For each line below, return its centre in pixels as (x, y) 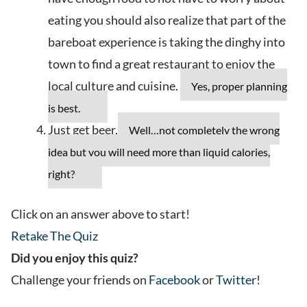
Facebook (174, 280)
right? (61, 174)
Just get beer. (83, 130)
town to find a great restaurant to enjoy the (161, 64)
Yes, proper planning (239, 86)
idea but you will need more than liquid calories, (159, 152)
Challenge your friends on (80, 280)
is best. (64, 108)
